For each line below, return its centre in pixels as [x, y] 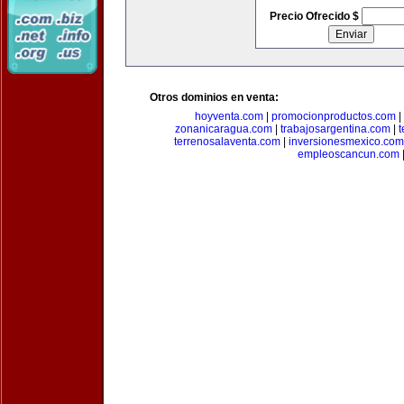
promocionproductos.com [333, 116]
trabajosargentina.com [335, 129]
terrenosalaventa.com [227, 142]
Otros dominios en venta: [214, 97]
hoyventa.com [229, 116]
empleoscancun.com [348, 154]
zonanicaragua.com [224, 129]
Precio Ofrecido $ [315, 16]
